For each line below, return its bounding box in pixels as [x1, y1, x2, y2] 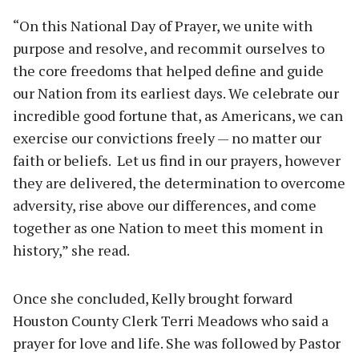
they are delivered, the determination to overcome [13, 172, 345, 192]
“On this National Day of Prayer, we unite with [13, 15, 313, 35]
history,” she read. [13, 240, 142, 260]
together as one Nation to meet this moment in [13, 217, 323, 237]
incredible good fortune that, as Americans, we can [13, 105, 343, 125]
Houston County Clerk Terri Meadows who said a [13, 310, 329, 330]
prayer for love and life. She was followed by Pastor [13, 333, 341, 353]
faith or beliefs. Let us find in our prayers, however [13, 150, 341, 170]
